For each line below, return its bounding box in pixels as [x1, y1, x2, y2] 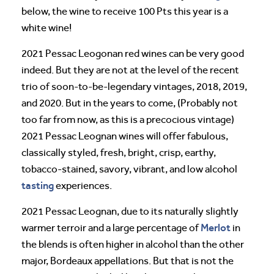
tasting [21, 179, 54, 191]
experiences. [54, 179, 112, 191]
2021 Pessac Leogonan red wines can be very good [21, 47, 244, 59]
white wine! [21, 21, 72, 34]
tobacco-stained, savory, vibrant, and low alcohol [21, 163, 237, 175]
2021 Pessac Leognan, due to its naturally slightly [21, 205, 239, 217]
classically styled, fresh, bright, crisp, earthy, [21, 146, 216, 158]
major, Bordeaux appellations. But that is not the [21, 254, 234, 267]
